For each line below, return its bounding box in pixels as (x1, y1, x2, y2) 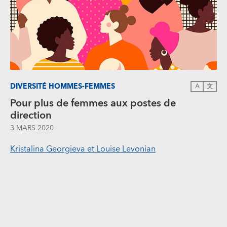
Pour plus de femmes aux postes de (10, 95, 176, 112)
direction (10, 107, 52, 125)
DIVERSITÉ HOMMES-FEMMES (10, 80, 115, 93)
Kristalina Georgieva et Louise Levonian (10, 142, 156, 157)
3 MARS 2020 (10, 122, 54, 135)
